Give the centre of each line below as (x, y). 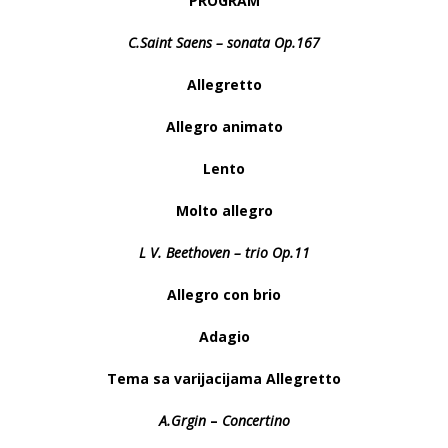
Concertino (255, 420)
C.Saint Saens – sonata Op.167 (224, 42)
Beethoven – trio (218, 252)
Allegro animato (224, 126)
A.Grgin (184, 420)
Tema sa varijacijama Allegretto (224, 378)
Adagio (224, 336)
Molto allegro (224, 210)
